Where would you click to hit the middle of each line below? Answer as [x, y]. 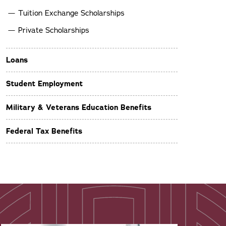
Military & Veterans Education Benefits [79, 107]
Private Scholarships [54, 30]
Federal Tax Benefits [44, 131]
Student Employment [44, 84]
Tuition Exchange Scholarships [71, 13]
